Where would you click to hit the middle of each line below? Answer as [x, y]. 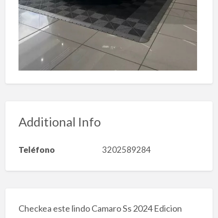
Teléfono [36, 149]
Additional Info [59, 122]
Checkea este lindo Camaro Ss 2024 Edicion [100, 208]
